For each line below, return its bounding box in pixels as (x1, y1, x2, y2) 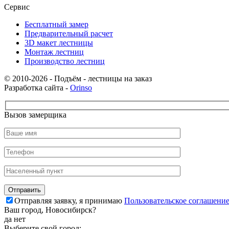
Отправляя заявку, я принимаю (14, 196, 124, 205)
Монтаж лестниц (25, 47, 84, 56)
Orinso (70, 83, 92, 92)
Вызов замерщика (4, 110, 66, 120)
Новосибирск (45, 205, 93, 215)
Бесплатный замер (25, 19, 88, 29)
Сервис (4, 2, 30, 11)
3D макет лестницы (25, 38, 93, 47)
